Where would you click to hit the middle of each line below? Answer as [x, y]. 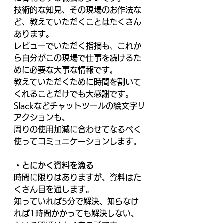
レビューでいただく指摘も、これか [78, 46]
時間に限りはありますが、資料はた [78, 177]
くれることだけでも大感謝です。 [75, 94]
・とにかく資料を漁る [55, 165]
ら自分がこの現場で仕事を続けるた [78, 58]
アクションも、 [43, 117]
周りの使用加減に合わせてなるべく [78, 129]
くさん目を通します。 [55, 189]
